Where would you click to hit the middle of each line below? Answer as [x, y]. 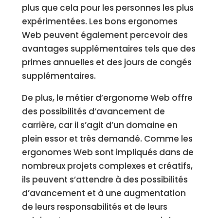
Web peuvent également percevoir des [105, 35]
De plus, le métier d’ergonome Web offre [107, 98]
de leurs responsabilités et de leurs [94, 207]
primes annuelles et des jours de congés [107, 62]
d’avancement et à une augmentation [104, 193]
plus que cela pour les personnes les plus [108, 8]
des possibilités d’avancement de [93, 111]
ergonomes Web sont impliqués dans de [108, 152]
